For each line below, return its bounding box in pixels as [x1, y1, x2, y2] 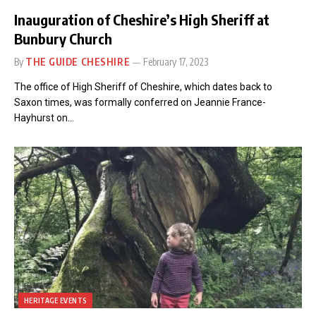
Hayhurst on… [14, 111, 74, 123]
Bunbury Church [14, 29, 112, 47]
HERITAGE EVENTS [24, 296, 87, 305]
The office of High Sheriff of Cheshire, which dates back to [14, 80, 272, 92]
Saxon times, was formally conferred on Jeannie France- [14, 96, 266, 108]
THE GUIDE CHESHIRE [25, 55, 130, 68]
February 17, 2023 [143, 55, 209, 68]
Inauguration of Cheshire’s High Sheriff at [14, 10, 269, 28]
